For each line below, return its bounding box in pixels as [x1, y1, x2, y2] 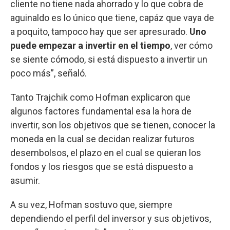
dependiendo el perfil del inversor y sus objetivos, [10, 213, 211, 224]
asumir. [10, 175, 40, 186]
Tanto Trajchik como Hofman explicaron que [10, 91, 190, 103]
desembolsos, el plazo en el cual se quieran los [10, 147, 201, 158]
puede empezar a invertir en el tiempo [10, 40, 170, 51]
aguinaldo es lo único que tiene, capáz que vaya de [10, 12, 214, 23]
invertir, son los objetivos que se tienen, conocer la [10, 119, 215, 130]
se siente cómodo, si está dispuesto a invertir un [10, 53, 207, 65]
